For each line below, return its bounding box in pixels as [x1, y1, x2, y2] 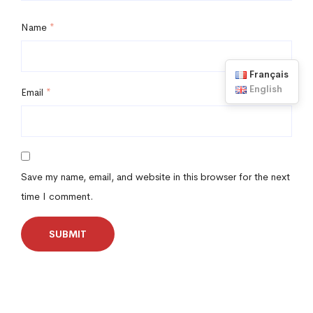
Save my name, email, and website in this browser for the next [21, 170, 290, 183]
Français [249, 67, 289, 80]
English [249, 82, 282, 95]
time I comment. [21, 189, 93, 203]
